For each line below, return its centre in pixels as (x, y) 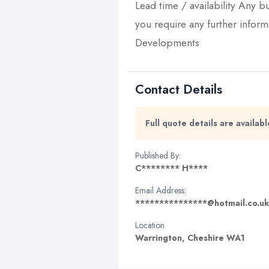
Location (150, 225)
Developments (167, 43)
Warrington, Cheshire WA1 (190, 238)
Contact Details (179, 89)
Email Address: (161, 190)
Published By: (158, 156)
